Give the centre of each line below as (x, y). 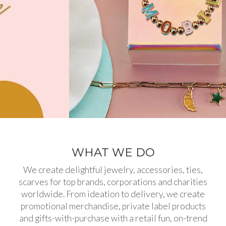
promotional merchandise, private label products (113, 206)
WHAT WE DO (113, 153)
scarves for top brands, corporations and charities (113, 182)
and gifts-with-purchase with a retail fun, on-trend (113, 218)
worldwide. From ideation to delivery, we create (113, 194)
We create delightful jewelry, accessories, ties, (113, 170)
